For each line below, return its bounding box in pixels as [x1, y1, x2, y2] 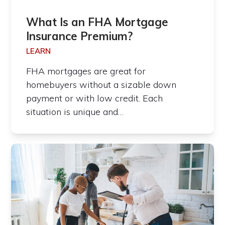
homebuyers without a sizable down [26, 79, 177, 91]
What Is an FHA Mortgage [26, 15, 169, 30]
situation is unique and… [26, 106, 124, 118]
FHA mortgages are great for [26, 65, 146, 77]
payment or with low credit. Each [26, 92, 163, 104]
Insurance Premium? [26, 29, 133, 44]
